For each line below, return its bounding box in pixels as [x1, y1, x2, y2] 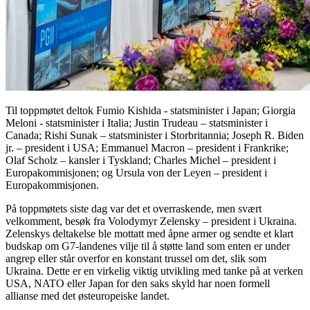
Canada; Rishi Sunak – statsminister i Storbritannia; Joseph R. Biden [6, 129, 304, 141]
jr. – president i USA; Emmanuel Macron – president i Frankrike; [6, 141, 289, 154]
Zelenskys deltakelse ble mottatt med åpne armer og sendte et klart [6, 227, 293, 239]
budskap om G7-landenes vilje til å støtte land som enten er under [6, 239, 290, 252]
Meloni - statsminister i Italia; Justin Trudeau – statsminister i [6, 116, 268, 129]
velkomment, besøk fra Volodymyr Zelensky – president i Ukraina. [6, 215, 297, 227]
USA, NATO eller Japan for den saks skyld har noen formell [6, 277, 270, 289]
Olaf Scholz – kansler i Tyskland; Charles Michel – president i [6, 154, 276, 166]
